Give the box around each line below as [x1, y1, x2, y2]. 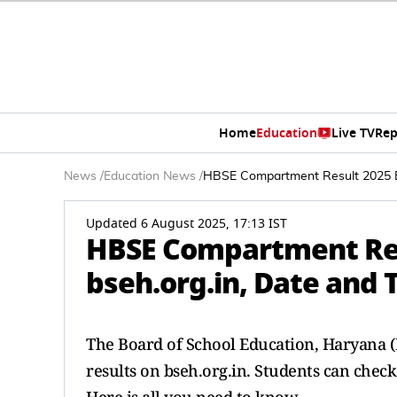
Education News [104, 170, 196, 183]
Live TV [331, 123, 375, 143]
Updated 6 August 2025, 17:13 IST [86, 214, 287, 233]
